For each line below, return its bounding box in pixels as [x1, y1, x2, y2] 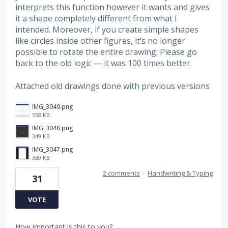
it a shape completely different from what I [15, 13, 177, 24]
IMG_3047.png [32, 145, 73, 154]
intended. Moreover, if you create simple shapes [15, 24, 198, 36]
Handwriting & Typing [148, 168, 213, 178]
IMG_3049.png [32, 102, 73, 111]
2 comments [103, 168, 140, 178]
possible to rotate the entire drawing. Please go [15, 46, 197, 58]
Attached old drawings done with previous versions [15, 80, 210, 92]
